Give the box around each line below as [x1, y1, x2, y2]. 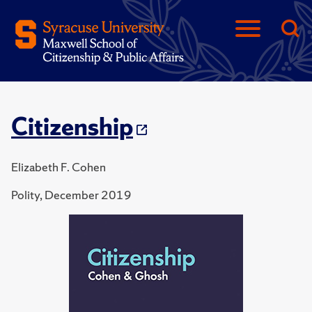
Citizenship [11, 111, 133, 143]
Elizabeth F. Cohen [11, 159, 106, 175]
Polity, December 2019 [11, 187, 132, 203]
